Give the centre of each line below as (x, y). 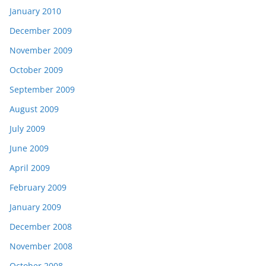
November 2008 (41, 246)
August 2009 (34, 109)
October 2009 (36, 69)
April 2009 (30, 167)
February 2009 (38, 187)
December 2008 (41, 226)
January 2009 (35, 207)
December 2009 (41, 30)
